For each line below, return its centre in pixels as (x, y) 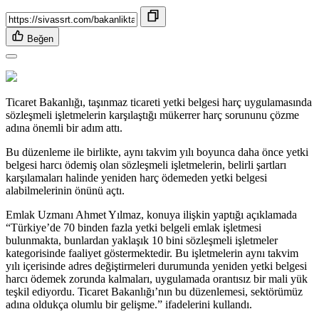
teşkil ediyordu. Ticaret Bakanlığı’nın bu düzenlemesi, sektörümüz (154, 292)
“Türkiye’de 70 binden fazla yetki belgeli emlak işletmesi (134, 228)
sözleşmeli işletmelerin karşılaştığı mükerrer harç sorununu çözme (152, 115)
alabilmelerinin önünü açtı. (65, 191)
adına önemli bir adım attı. (64, 128)
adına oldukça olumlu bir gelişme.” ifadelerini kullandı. (129, 305)
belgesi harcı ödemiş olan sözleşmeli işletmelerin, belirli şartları (146, 165)
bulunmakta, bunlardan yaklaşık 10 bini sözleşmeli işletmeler (142, 241)
